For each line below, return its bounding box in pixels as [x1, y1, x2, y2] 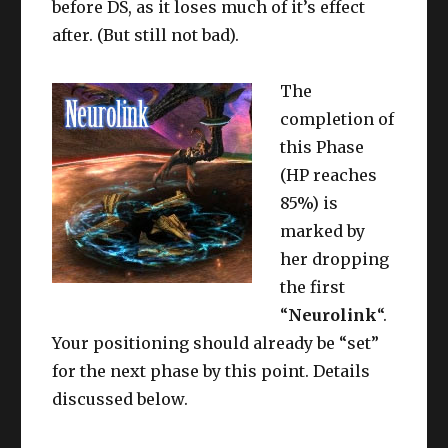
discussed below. [52, 389, 189, 410]
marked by [280, 221, 366, 242]
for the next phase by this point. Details [52, 361, 371, 382]
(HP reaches [280, 165, 378, 186]
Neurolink [288, 305, 378, 326]
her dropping [280, 249, 390, 270]
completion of [280, 109, 395, 130]
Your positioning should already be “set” [52, 333, 380, 354]
